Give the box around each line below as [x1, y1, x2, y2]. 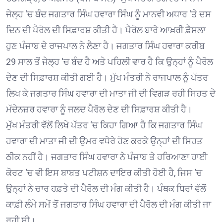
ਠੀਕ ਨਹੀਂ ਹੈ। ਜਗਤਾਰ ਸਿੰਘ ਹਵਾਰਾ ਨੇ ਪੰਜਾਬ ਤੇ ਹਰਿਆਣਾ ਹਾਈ [6, 152, 208, 163]
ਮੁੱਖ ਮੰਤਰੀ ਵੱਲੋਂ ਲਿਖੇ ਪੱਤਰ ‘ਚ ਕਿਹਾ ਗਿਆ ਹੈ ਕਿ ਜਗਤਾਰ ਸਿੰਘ [6, 120, 202, 131]
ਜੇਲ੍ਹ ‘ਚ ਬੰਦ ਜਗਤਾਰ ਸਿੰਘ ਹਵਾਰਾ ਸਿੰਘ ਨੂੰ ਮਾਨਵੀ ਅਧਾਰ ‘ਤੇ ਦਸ [6, 9, 211, 20]
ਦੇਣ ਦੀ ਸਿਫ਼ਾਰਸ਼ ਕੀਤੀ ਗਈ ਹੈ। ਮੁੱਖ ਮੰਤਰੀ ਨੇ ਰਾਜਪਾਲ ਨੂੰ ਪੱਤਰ [6, 72, 208, 83]
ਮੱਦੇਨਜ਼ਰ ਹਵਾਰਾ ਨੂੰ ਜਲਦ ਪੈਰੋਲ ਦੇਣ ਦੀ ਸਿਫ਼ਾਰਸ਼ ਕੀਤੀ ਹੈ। [6, 104, 192, 115]
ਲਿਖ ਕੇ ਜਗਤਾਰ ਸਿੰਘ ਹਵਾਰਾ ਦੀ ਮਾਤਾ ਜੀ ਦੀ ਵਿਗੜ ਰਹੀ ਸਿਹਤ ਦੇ [6, 88, 216, 99]
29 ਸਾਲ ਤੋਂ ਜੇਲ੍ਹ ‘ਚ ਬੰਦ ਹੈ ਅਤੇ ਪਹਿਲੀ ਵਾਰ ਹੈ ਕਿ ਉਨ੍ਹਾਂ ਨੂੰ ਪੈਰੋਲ [6, 56, 213, 67]
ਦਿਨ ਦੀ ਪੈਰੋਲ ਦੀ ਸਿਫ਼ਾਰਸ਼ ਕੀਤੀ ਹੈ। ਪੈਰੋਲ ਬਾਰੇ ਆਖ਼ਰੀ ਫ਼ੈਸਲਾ [6, 25, 206, 36]
